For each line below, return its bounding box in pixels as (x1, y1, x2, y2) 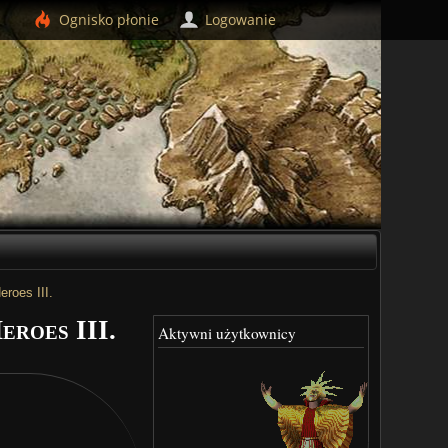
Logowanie (205, 10, 276, 29)
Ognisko (59, 10, 117, 29)
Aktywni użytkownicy (158, 322, 297, 343)
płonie (117, 10, 159, 29)
